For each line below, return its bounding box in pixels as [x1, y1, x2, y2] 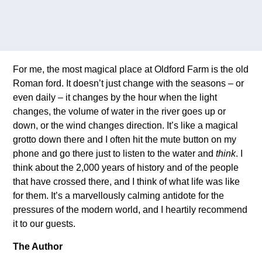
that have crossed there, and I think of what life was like [13, 177, 240, 187]
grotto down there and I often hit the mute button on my [13, 135, 237, 145]
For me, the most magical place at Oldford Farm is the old [13, 64, 249, 75]
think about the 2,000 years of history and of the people [13, 163, 239, 173]
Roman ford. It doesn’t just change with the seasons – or [13, 78, 244, 89]
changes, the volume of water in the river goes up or [13, 106, 226, 117]
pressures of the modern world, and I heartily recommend [13, 205, 248, 215]
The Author [13, 241, 63, 251]
